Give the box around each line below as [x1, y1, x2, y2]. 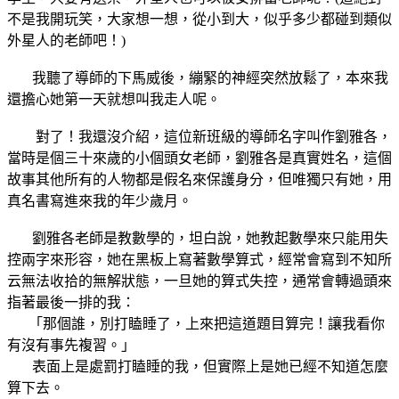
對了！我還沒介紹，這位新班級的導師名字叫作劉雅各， [7, 128, 392, 144]
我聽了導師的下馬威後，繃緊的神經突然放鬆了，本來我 [7, 69, 388, 85]
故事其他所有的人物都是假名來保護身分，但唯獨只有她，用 [7, 171, 392, 187]
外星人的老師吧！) [7, 32, 126, 48]
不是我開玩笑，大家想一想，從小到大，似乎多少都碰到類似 [7, 11, 392, 27]
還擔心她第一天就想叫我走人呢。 [7, 91, 221, 107]
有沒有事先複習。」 [7, 337, 135, 353]
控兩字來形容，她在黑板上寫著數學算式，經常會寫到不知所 [7, 251, 392, 267]
